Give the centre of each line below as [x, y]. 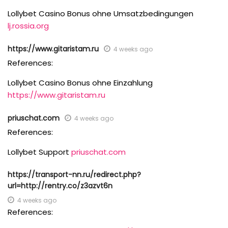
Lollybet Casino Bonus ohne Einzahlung [80, 83]
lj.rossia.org [28, 26]
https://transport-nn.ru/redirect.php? [74, 175]
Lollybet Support [39, 152]
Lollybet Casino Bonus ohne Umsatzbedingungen [101, 13]
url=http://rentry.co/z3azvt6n [60, 186]
